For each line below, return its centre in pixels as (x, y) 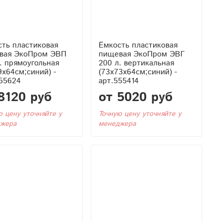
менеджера (117, 124)
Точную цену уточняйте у (140, 114)
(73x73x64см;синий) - (138, 72)
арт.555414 (118, 81)
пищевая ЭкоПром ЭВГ (141, 54)
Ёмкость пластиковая (138, 45)
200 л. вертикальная (136, 63)
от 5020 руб (135, 97)
